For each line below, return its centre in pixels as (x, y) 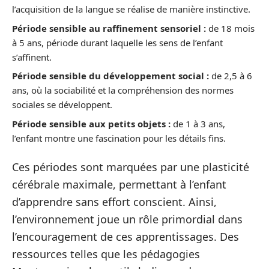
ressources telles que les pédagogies (106, 254)
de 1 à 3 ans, (198, 123)
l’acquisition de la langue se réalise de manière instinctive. (131, 9)
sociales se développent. (62, 104)
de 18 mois (230, 28)
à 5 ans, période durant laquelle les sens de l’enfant (117, 42)
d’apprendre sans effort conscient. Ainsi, (114, 202)
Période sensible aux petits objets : (91, 123)
